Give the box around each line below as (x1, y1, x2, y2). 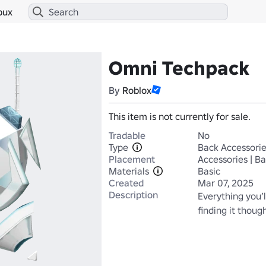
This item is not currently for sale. (109, 110, 251, 122)
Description (109, 189, 158, 201)
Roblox (122, 84, 151, 96)
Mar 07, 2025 (198, 177, 254, 189)
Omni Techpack (109, 56, 249, 80)
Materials (109, 165, 149, 177)
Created (109, 177, 144, 189)
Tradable (109, 129, 145, 141)
